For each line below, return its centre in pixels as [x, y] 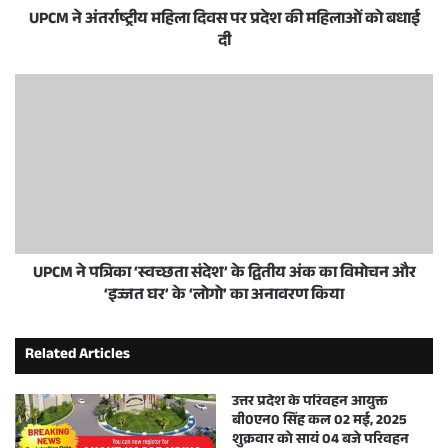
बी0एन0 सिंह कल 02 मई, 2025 [319, 422]
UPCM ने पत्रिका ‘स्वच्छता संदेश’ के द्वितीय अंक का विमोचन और [224, 274]
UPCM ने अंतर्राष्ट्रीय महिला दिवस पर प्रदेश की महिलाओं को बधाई [224, 20]
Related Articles [77, 355]
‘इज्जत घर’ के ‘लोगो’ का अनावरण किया [224, 296]
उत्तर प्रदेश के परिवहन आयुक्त [310, 403]
